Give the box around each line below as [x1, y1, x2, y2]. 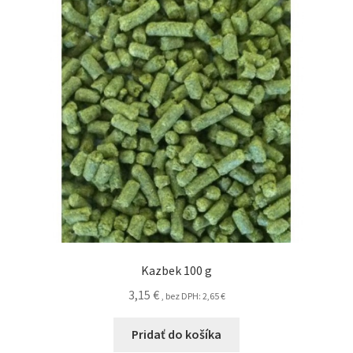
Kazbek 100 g [141, 262, 212, 278]
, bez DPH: [161, 289, 203, 302]
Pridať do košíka [132, 326, 221, 343]
